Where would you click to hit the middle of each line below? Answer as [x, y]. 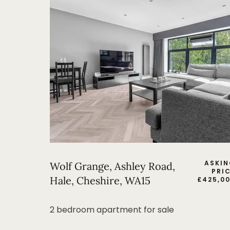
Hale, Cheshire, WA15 [100, 180]
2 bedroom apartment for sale [112, 210]
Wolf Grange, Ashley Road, [112, 166]
